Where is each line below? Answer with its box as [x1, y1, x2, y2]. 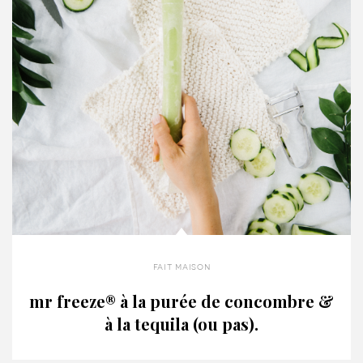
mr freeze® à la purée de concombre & [29, 290, 334, 313]
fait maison [152, 262, 211, 272]
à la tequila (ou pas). [105, 313, 258, 335]
